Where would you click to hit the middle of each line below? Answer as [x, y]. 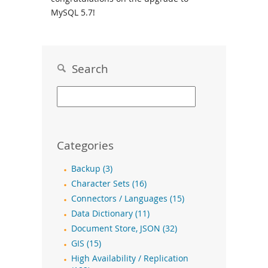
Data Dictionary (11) [110, 214]
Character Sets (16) [109, 184]
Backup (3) [92, 169]
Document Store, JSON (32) [124, 229]
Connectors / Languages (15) [128, 199]
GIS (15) [86, 244]
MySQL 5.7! [73, 13]
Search [87, 69]
